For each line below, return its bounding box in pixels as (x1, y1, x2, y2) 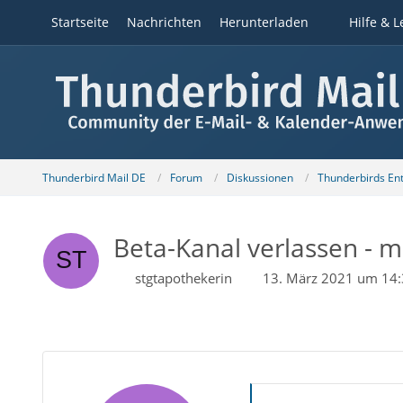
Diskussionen (226, 169, 293, 185)
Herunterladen (219, 13, 309, 31)
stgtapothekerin (134, 269, 232, 287)
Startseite (50, 13, 109, 31)
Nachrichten (126, 13, 201, 31)
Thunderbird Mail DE (41, 169, 146, 185)
